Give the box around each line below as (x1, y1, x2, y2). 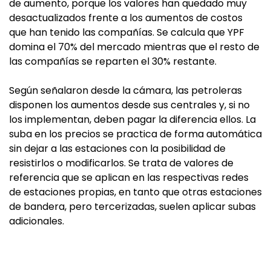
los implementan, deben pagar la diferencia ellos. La (9, 113, 256, 126)
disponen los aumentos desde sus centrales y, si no (9, 98, 250, 112)
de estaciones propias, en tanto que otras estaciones (9, 185, 262, 199)
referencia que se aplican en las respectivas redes (9, 171, 249, 184)
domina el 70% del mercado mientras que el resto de (9, 40, 260, 54)
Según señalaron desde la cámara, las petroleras (9, 83, 242, 97)
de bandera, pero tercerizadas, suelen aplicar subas (9, 200, 256, 214)
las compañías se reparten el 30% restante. (9, 54, 217, 68)
